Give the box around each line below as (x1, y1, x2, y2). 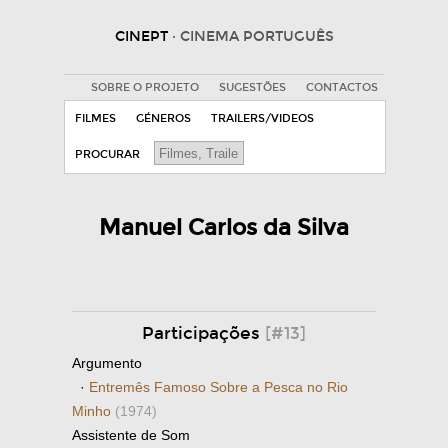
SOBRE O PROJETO (90, 81, 199, 94)
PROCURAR (75, 148, 140, 161)
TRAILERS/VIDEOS (211, 112, 314, 125)
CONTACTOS (305, 81, 378, 94)
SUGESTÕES (218, 81, 286, 94)
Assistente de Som (72, 427, 190, 443)
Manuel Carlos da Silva (99, 214, 349, 241)
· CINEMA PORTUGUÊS (171, 28, 334, 45)
